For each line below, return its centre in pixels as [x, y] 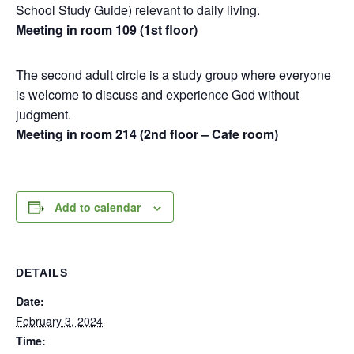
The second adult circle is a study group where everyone [173, 75]
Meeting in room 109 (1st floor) [108, 30]
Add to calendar [98, 207]
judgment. [43, 114]
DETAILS [42, 273]
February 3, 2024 [59, 321]
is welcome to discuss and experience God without [157, 94]
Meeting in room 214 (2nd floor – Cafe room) [149, 134]
